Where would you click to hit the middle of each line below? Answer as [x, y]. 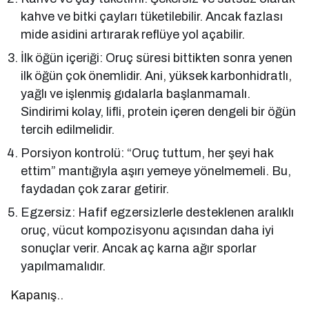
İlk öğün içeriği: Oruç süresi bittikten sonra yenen [157, 58]
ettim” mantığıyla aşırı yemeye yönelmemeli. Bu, [156, 171]
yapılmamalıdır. [63, 266]
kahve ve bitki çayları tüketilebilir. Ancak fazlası [152, 16]
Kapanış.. [37, 295]
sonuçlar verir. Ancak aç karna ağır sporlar [139, 248]
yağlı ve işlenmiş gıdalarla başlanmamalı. [136, 93]
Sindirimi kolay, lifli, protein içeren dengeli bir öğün [159, 111]
